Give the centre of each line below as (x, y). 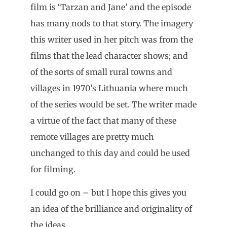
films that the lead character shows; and (109, 55)
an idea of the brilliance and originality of (111, 209)
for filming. (53, 169)
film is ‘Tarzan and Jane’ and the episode (111, 7)
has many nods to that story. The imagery (112, 23)
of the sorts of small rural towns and (101, 72)
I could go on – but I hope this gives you (108, 193)
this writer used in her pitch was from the (112, 39)
